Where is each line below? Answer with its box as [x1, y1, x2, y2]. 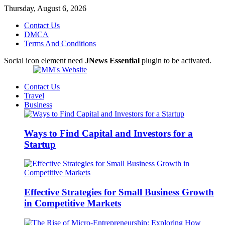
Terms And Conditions [24, 39, 96, 48]
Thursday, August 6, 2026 [4, 4, 86, 13]
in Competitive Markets [24, 198, 121, 209]
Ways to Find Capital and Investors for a [24, 128, 193, 139]
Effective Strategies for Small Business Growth [24, 187, 214, 198]
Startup [24, 139, 56, 150]
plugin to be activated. [140, 56, 211, 65]
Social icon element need [4, 56, 85, 65]
